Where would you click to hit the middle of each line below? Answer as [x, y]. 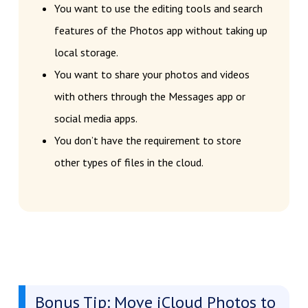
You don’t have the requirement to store [147, 140]
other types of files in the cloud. [129, 162]
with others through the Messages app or [150, 96]
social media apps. [96, 118]
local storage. [86, 52]
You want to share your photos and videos [152, 74]
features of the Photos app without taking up [161, 30]
